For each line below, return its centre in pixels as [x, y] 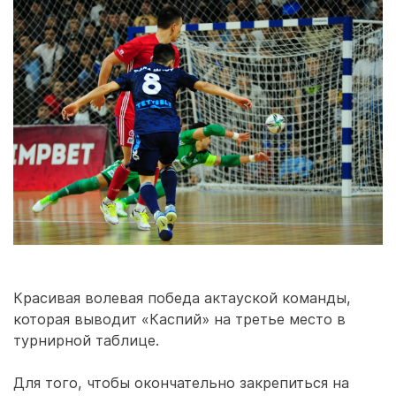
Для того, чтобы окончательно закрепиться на [181, 382]
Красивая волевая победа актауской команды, [182, 297]
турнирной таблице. [86, 340]
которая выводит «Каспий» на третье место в [179, 319]
